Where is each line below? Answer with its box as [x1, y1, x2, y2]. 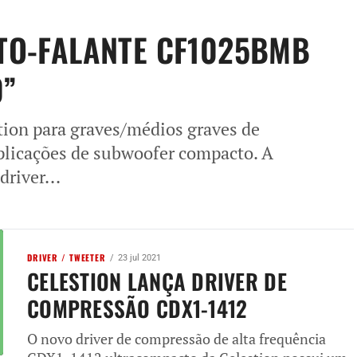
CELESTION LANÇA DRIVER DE [27, 265, 287, 297]
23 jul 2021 [117, 252, 161, 263]
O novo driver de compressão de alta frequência [27, 329, 326, 348]
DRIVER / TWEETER [27, 250, 106, 264]
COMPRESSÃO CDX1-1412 [27, 292, 248, 324]
